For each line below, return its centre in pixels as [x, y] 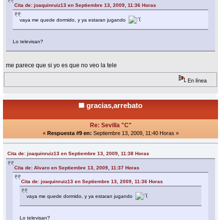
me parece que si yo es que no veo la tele [62, 66]
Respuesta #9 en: [69, 133]
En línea [197, 81]
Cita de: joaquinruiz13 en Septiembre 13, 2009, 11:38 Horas [79, 154]
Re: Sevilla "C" [110, 125]
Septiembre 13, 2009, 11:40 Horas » [135, 133]
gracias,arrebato [114, 106]
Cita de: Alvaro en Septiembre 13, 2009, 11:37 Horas [77, 168]
